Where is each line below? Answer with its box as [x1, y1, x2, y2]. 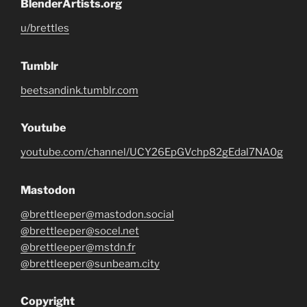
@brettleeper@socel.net [21, 224, 139, 237]
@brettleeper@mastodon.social [21, 208, 174, 221]
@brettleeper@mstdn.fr [21, 241, 136, 254]
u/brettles [21, 22, 69, 34]
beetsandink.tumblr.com [21, 84, 138, 97]
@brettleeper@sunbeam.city [21, 257, 160, 270]
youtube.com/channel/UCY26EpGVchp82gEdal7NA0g [21, 146, 283, 158]
